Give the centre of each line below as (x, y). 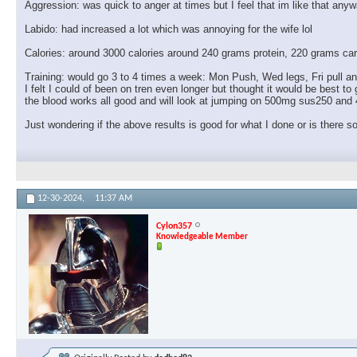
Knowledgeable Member (202, 237)
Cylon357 (174, 226)
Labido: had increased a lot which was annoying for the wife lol (169, 29)
